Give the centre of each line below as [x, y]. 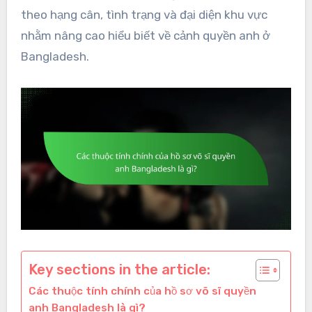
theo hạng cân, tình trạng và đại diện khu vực [144, 15]
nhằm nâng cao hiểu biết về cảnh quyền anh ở [145, 36]
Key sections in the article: [119, 270]
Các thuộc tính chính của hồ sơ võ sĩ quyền [142, 291]
